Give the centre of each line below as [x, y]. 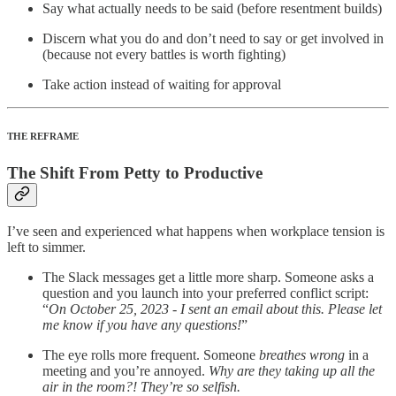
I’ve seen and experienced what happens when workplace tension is [196, 231]
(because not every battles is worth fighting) [164, 55]
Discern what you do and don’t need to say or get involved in [213, 39]
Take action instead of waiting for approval [162, 85]
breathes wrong [302, 354]
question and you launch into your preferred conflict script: [206, 293]
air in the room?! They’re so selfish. [141, 386]
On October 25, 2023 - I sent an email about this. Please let [215, 308]
